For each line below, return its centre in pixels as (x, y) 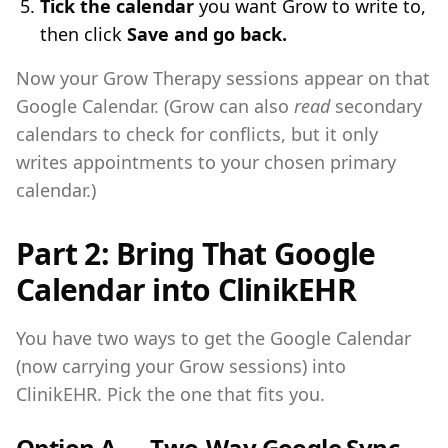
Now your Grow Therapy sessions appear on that (223, 78)
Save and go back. (207, 34)
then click (83, 34)
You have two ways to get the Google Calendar (213, 338)
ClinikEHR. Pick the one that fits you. (170, 394)
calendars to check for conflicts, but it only (197, 134)
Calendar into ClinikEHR (186, 289)
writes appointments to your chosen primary (206, 162)
